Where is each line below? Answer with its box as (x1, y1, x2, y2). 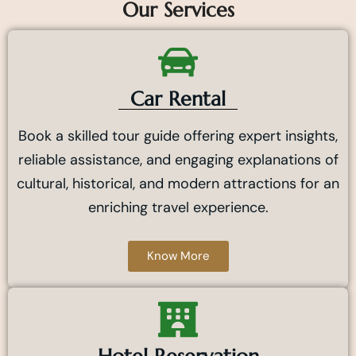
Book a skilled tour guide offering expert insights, (18, 126, 338, 146)
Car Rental (130, 87, 226, 112)
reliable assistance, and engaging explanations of (17, 150, 339, 170)
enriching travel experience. (87, 198, 269, 218)
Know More (146, 248, 210, 265)
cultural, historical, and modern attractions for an (17, 174, 339, 194)
